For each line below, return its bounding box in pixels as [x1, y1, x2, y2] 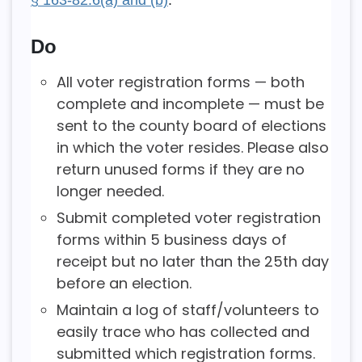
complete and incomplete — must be [56, 93, 324, 114]
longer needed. [56, 180, 164, 201]
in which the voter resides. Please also [56, 137, 329, 158]
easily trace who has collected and [56, 322, 309, 343]
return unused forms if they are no [56, 158, 305, 179]
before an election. [56, 272, 192, 293]
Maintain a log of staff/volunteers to [56, 300, 319, 321]
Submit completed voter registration [56, 207, 321, 228]
